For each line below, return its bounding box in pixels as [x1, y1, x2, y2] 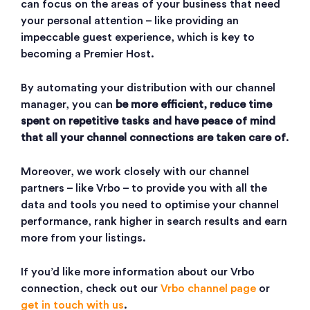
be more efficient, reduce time [116, 99, 272, 111]
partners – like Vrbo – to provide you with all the [21, 183, 267, 194]
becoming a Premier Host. [21, 48, 154, 60]
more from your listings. [21, 232, 146, 244]
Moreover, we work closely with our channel [21, 166, 249, 178]
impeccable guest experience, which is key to [21, 32, 255, 44]
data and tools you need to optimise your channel [21, 199, 279, 211]
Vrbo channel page [161, 283, 256, 295]
